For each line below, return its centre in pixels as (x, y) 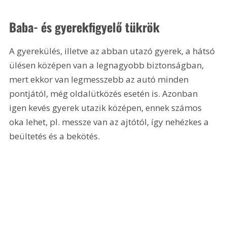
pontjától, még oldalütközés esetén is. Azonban (105, 94)
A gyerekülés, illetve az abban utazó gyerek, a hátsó (113, 51)
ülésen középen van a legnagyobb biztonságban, (108, 65)
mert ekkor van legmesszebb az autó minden (100, 80)
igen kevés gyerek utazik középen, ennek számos (107, 108)
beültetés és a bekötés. (55, 136)
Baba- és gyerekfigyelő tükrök (85, 27)
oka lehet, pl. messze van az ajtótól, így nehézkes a (110, 122)
